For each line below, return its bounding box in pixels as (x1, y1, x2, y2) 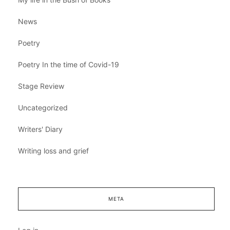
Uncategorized (18, 103, 68, 112)
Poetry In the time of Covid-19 (18, 60, 119, 69)
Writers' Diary (18, 124, 63, 133)
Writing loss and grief (18, 146, 89, 155)
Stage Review (18, 81, 64, 90)
